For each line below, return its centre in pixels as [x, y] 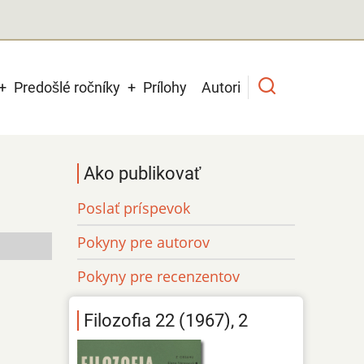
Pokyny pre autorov [144, 242]
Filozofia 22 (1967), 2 [166, 321]
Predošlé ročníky [67, 87]
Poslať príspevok [134, 208]
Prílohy [165, 87]
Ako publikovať [143, 173]
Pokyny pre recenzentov [159, 276]
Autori [221, 87]
